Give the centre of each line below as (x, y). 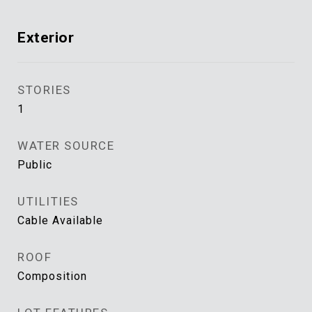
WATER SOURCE (66, 146)
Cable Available (60, 220)
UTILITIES (48, 201)
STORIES (44, 90)
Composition (52, 276)
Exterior (46, 38)
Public (35, 165)
